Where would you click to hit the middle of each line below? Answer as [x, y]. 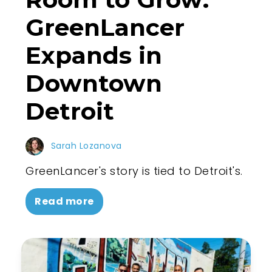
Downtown [94, 83]
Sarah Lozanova [86, 146]
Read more [64, 202]
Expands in [94, 55]
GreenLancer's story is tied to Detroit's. [134, 171]
